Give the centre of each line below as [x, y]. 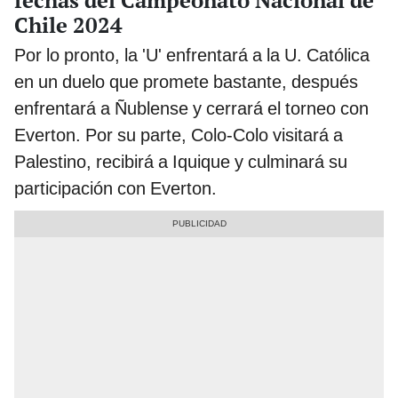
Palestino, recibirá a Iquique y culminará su [181, 161]
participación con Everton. [115, 188]
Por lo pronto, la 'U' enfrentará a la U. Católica [192, 55]
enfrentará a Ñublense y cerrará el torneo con [191, 108]
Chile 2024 [68, 24]
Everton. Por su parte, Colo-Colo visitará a [179, 135]
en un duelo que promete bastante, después [186, 81]
